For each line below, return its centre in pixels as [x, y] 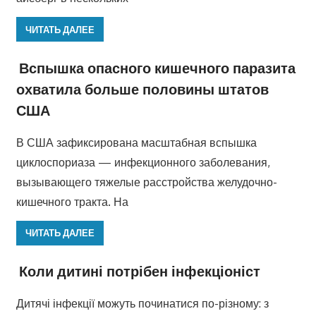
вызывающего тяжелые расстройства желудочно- [146, 182]
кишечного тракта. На [72, 201]
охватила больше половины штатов [142, 89]
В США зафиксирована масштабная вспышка [136, 142]
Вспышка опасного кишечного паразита [157, 67]
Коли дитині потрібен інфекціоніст [139, 271]
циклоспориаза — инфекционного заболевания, [143, 162]
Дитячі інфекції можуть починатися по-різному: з [142, 304]
